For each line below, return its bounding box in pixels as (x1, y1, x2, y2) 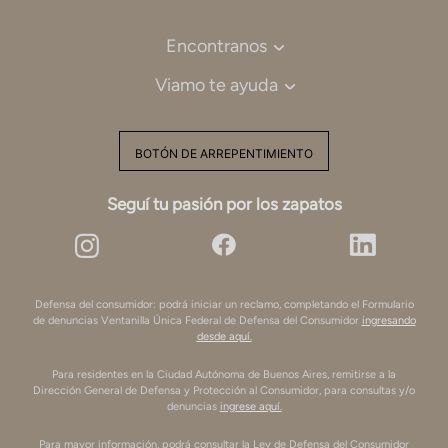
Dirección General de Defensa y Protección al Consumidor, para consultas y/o (33, 383, 415, 397)
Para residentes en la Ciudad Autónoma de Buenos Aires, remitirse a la (52, 367, 396, 381)
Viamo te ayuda (154, 73, 278, 96)
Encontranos (165, 34, 267, 57)
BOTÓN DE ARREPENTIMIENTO (135, 145, 313, 161)
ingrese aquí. (219, 399, 282, 413)
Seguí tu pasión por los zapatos (106, 193, 342, 214)
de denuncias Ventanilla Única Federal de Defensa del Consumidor (32, 313, 362, 327)
